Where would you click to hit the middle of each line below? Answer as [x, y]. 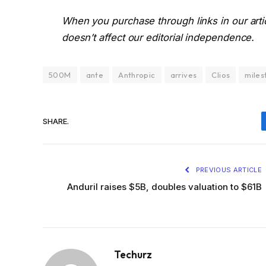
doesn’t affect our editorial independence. [158, 38]
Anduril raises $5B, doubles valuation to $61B [164, 187]
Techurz [133, 255]
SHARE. [56, 121]
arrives [183, 75]
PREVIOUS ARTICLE [228, 170]
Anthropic [137, 75]
